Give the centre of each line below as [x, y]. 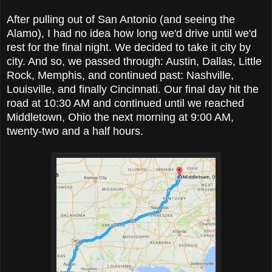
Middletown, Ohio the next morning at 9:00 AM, [120, 117]
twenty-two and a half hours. [75, 131]
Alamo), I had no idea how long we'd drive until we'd [132, 33]
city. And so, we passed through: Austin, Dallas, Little [134, 61]
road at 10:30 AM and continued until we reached [125, 103]
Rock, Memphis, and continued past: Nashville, [120, 75]
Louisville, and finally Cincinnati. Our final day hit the [133, 89]
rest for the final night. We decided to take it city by [129, 47]
